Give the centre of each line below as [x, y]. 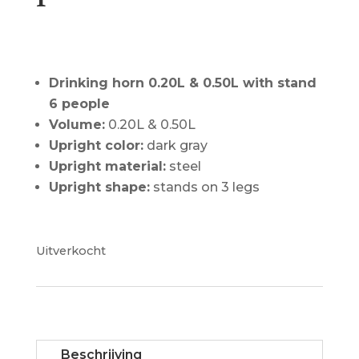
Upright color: [96, 145]
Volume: [77, 125]
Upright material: [107, 166]
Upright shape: [99, 187]
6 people [79, 104]
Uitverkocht [71, 251]
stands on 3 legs [204, 187]
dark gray [175, 145]
